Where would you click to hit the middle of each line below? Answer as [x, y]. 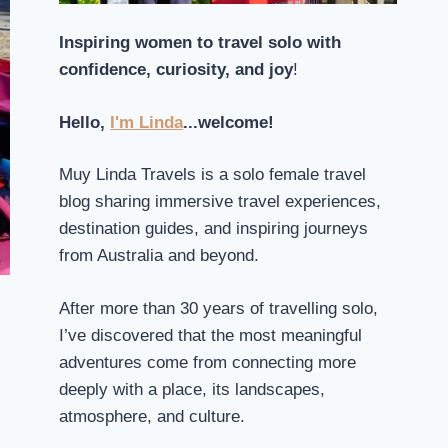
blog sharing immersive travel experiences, [220, 202]
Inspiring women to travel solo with [200, 43]
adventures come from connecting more [208, 362]
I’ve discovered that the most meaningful [211, 335]
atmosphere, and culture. [152, 416]
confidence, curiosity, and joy [176, 70]
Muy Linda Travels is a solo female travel [213, 175]
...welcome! [229, 122]
